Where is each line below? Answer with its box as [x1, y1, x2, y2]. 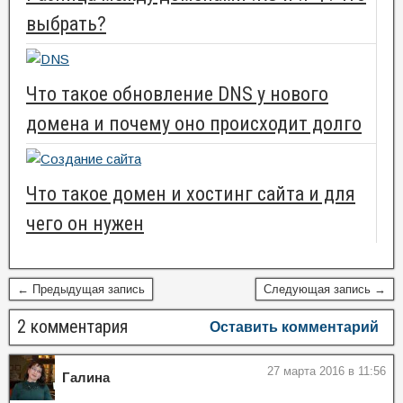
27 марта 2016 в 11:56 [267, 364, 386, 378]
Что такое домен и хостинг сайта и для [26, 183, 355, 205]
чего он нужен [26, 212, 144, 235]
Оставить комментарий [210, 319, 379, 335]
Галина [62, 370, 110, 385]
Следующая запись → [264, 282, 386, 296]
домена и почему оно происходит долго [26, 112, 362, 135]
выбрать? [26, 13, 106, 35]
